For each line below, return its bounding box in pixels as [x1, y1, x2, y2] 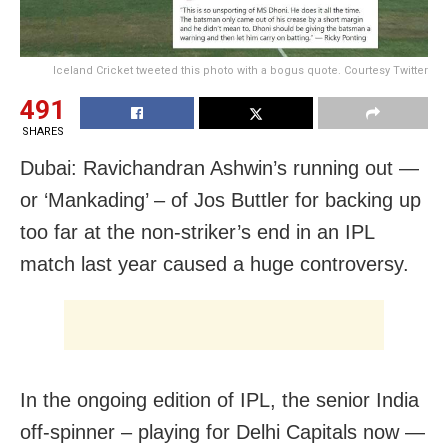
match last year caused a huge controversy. [20, 252, 409, 275]
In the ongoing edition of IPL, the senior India [20, 388, 419, 411]
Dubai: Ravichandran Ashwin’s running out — [20, 156, 419, 179]
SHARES [21, 124, 64, 138]
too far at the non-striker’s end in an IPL [20, 220, 374, 243]
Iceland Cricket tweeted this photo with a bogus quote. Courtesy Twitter [53, 63, 428, 77]
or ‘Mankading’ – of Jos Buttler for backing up [20, 188, 421, 211]
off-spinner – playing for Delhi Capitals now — [20, 420, 425, 443]
